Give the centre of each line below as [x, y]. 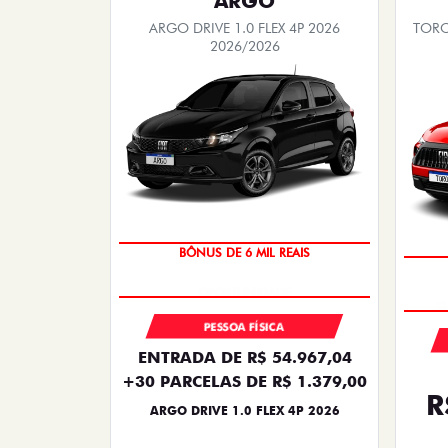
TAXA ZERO [244, 221]
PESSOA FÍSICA [244, 326]
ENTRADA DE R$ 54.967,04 [244, 357]
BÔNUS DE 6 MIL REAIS [244, 261]
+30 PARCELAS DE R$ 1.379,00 [244, 381]
